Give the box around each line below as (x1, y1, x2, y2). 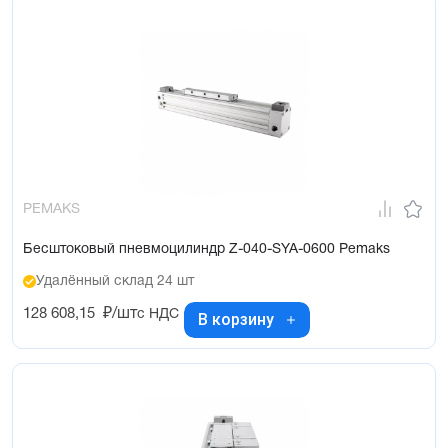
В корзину (198, 310, 274, 330)
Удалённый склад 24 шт (36, 274, 194, 288)
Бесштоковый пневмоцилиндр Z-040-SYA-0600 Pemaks (23, 242, 390, 256)
